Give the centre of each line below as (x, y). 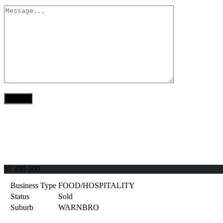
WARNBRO (79, 208)
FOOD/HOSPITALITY (97, 186)
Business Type (33, 186)
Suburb (22, 208)
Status (20, 197)
